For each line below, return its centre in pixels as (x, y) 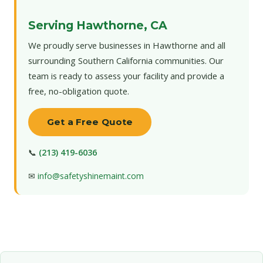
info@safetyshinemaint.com (91, 176)
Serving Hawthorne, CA (98, 25)
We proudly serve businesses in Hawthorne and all (127, 45)
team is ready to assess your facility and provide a (126, 75)
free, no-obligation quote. (79, 91)
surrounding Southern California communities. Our (126, 60)
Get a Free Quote (90, 122)
